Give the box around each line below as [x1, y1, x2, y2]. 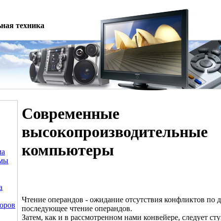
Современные [22, 105, 119, 122]
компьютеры [22, 141, 114, 159]
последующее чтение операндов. [22, 204, 132, 213]
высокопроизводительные [22, 123, 208, 141]
